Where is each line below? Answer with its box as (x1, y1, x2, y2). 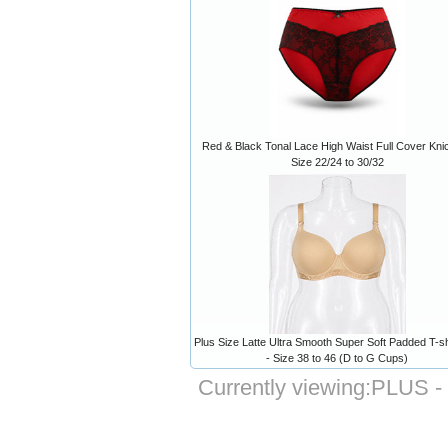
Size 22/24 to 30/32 (290, 156, 384, 168)
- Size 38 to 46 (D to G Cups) (266, 352, 408, 364)
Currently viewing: (197, 375, 371, 400)
